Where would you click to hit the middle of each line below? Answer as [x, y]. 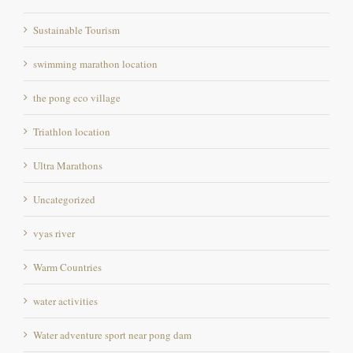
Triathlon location [72, 131]
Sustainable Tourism [76, 30]
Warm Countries [67, 267]
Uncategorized [64, 199]
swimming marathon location [95, 63]
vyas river [54, 233]
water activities [65, 301]
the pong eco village [77, 97]
